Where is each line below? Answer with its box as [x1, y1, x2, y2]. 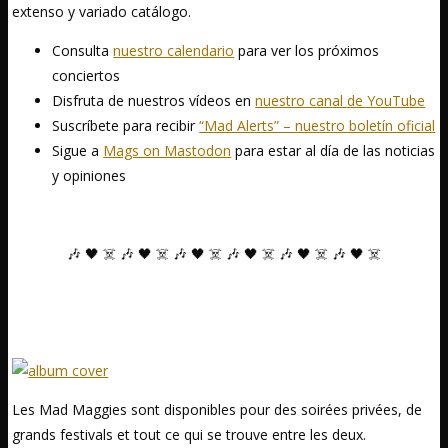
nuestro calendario [113, 40, 235, 60]
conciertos [52, 65, 121, 85]
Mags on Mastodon [103, 140, 232, 160]
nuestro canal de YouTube [255, 90, 426, 110]
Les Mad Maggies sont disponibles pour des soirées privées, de [12, 399, 423, 419]
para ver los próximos [234, 40, 380, 60]
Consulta [52, 40, 114, 60]
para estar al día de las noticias [231, 140, 436, 160]
